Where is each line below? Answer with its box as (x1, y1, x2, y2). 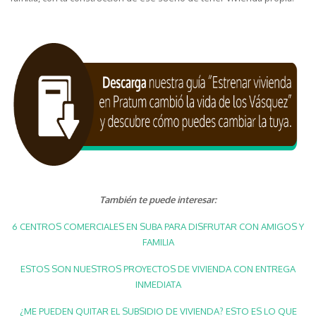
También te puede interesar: (99, 194, 217, 206)
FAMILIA (142, 236, 174, 248)
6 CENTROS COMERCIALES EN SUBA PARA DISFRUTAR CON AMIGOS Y (12, 221, 304, 233)
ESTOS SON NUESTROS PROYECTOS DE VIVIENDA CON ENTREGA (20, 263, 296, 275)
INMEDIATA (135, 279, 181, 291)
